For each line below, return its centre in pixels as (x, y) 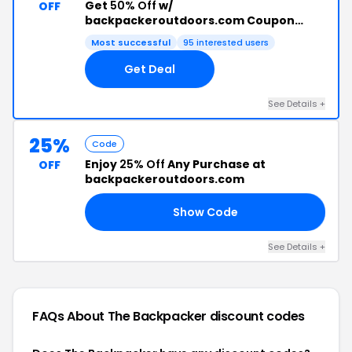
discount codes (257, 316)
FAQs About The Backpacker (121, 316)
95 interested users (226, 42)
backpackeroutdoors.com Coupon (190, 20)
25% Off (142, 164)
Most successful (131, 42)
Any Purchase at (215, 164)
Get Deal (150, 69)
